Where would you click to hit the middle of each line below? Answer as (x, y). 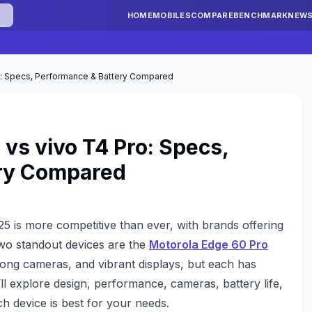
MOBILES (171, 15)
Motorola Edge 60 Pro (209, 244)
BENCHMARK (260, 15)
